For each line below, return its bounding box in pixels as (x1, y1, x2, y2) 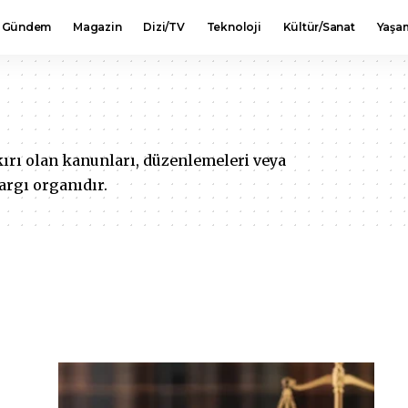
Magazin (73, 20, 122, 34)
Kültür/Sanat (282, 20, 355, 34)
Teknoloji (206, 20, 261, 34)
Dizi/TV (143, 20, 185, 34)
